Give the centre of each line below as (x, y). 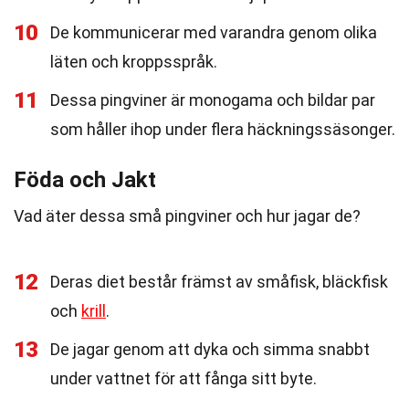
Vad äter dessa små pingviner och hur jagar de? (187, 216)
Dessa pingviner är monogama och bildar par (213, 100)
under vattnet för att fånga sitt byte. (184, 378)
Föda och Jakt (85, 180)
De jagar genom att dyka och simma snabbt (210, 349)
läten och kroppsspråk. (134, 62)
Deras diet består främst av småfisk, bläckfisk (219, 282)
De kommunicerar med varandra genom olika (214, 32)
